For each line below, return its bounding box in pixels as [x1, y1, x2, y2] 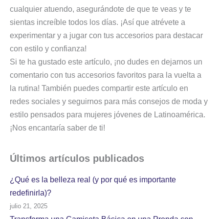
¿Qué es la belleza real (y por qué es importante [10, 175, 176, 184]
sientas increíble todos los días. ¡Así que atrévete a [10, 18, 185, 26]
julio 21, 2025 [10, 202, 47, 210]
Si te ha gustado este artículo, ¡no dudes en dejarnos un [10, 57, 202, 66]
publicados [93, 153, 144, 164]
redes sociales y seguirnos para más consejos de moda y [10, 97, 208, 106]
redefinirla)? [10, 188, 51, 197]
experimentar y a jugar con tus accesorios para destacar [10, 31, 203, 40]
